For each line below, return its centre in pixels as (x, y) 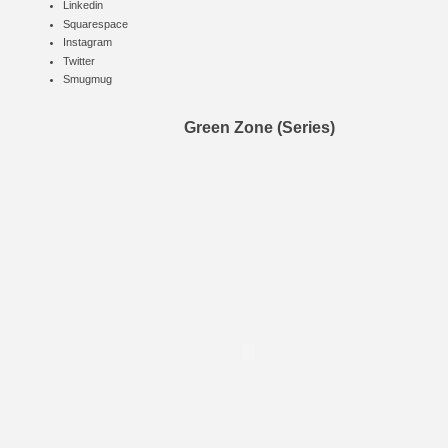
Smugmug (87, 79)
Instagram (87, 42)
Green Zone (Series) (259, 127)
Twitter (78, 60)
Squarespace (95, 23)
